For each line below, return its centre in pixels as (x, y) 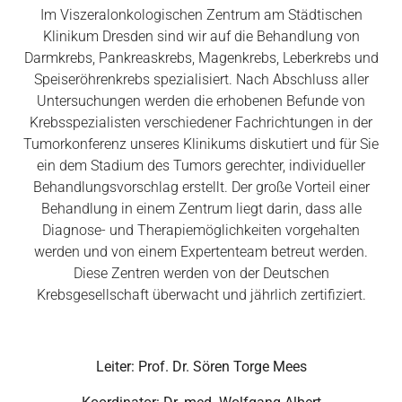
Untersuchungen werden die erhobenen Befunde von (201, 101)
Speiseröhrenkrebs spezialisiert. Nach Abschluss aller (201, 80)
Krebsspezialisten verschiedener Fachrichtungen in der (201, 123)
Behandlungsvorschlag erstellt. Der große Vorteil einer (201, 188)
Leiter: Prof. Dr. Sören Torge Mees (201, 367)
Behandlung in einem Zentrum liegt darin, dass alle (201, 209)
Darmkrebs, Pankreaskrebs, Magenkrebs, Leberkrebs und (201, 58)
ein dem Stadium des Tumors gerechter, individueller (201, 166)
